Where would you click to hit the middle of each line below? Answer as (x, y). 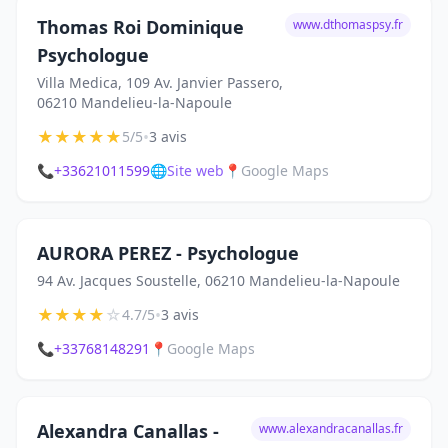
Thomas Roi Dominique (140, 27)
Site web (195, 170)
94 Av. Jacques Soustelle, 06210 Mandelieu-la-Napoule (218, 280)
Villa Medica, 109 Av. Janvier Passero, (160, 82)
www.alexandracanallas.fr (331, 428)
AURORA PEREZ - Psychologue (168, 253)
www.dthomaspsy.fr (348, 24)
